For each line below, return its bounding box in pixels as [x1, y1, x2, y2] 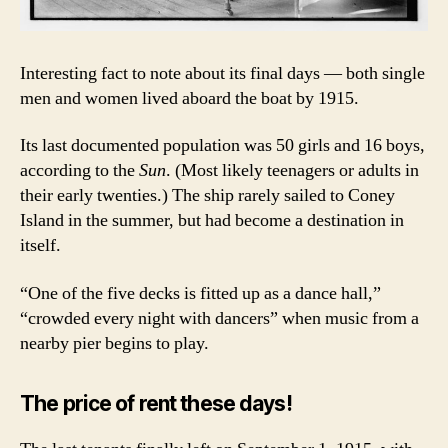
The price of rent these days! [20, 390, 292, 416]
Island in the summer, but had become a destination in [20, 209, 404, 233]
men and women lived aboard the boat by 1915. [20, 86, 367, 110]
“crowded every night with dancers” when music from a [20, 306, 419, 330]
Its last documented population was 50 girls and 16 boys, [20, 134, 425, 158]
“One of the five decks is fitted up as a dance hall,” [20, 281, 381, 305]
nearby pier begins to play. [20, 331, 209, 355]
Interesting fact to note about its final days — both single [20, 61, 425, 85]
